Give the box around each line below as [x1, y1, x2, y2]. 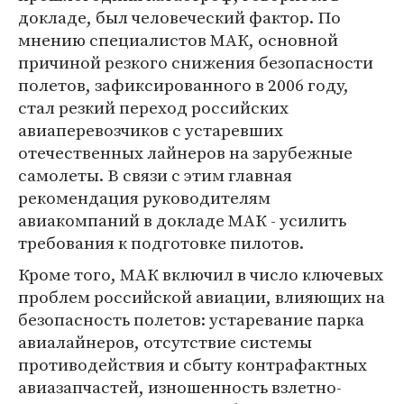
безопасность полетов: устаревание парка [18, 308, 364, 331]
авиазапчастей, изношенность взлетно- [18, 375, 342, 399]
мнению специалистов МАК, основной [18, 28, 338, 51]
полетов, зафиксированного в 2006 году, [18, 73, 349, 96]
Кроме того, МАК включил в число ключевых [18, 262, 383, 286]
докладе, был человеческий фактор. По [18, 5, 341, 29]
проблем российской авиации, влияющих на [18, 285, 385, 308]
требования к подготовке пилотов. [18, 231, 304, 254]
